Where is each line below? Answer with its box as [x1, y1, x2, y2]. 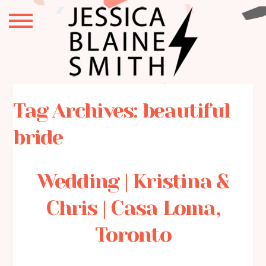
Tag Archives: [13, 99, 142, 123]
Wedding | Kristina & [36, 169, 230, 193]
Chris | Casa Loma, [46, 195, 220, 220]
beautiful [142, 99, 230, 123]
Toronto [95, 222, 171, 246]
